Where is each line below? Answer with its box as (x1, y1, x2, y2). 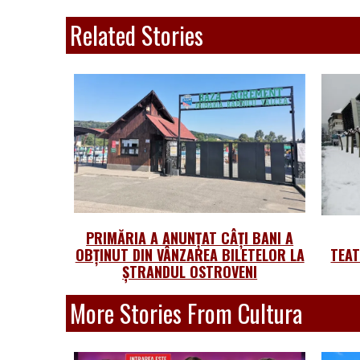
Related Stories (70, 17, 203, 54)
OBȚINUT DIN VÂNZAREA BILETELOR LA (75, 243, 305, 265)
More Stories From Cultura (70, 294, 302, 331)
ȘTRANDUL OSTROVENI (122, 260, 258, 282)
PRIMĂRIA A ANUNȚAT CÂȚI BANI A (86, 227, 294, 248)
